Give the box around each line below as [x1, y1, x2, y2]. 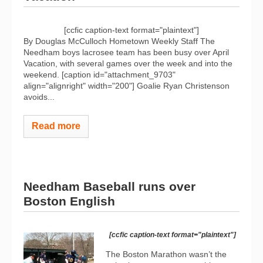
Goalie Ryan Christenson [134, 81, 230, 90]
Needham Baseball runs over [23, 179, 195, 193]
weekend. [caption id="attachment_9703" [23, 70, 176, 79]
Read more [32, 121, 80, 131]
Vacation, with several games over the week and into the [23, 59, 232, 68]
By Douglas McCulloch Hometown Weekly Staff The [23, 36, 215, 46]
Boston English [23, 194, 115, 208]
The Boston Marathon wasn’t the [106, 249, 227, 259]
